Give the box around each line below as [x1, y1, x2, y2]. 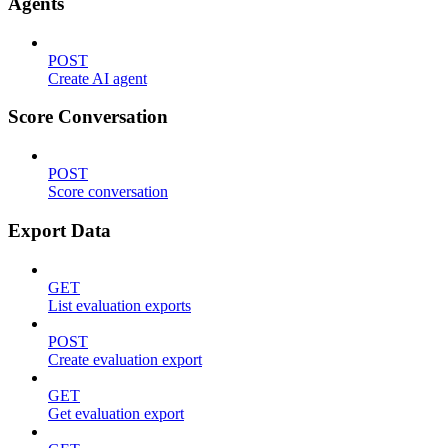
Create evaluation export [48, 350, 202, 368]
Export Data [8, 219, 111, 241]
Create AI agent [48, 69, 147, 87]
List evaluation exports [48, 296, 191, 314]
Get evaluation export [48, 404, 184, 422]
